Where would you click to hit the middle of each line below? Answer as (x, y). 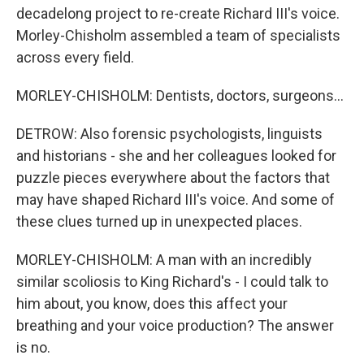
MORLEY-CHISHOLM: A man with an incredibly (164, 260)
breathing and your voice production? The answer (175, 325)
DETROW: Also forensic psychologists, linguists (169, 134)
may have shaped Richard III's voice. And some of (175, 199)
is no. (33, 347)
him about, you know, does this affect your (152, 303)
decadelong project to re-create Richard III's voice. (178, 13)
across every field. (75, 57)
